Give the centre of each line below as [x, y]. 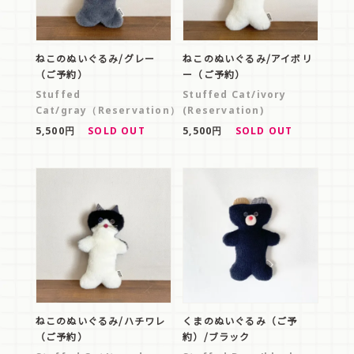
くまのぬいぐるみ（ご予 [240, 321]
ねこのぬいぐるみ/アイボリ [247, 58]
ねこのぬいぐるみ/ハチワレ [100, 321]
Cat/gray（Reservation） [107, 111]
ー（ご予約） [214, 74]
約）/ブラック [217, 337]
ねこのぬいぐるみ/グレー [95, 58]
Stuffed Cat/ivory [235, 95]
